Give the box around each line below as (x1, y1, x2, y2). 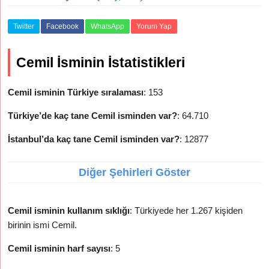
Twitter (13, 22, 35, 31)
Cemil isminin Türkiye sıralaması (8, 87, 144, 97)
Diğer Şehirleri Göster (79, 166, 190, 178)
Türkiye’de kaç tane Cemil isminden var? (8, 110, 178, 121)
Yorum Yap (136, 22, 172, 31)
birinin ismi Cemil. (8, 220, 77, 230)
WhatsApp (91, 22, 125, 31)
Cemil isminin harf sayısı (8, 243, 111, 253)
